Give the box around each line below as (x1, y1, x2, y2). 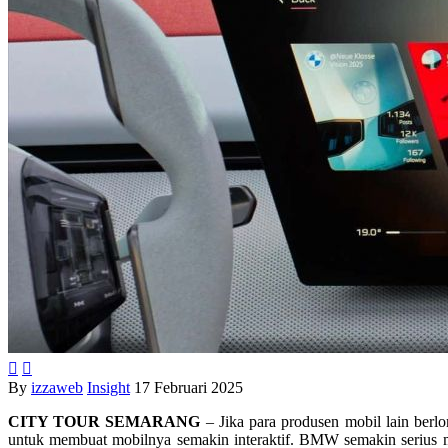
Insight (87, 378, 130, 396)
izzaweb (31, 378, 83, 396)
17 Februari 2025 (134, 378, 243, 396)
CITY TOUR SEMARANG (8, 412, 201, 430)
